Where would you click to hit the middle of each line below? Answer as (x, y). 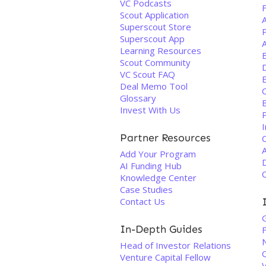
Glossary (138, 98)
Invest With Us (150, 110)
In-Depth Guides (161, 229)
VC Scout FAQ (148, 74)
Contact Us (142, 201)
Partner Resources (165, 138)
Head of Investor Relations (175, 245)
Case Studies (146, 189)
